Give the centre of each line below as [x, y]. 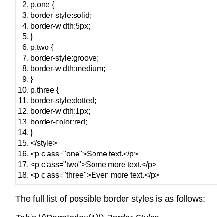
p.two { [42, 47]
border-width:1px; [60, 111]
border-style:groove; [64, 58]
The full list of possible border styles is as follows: [110, 199]
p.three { [44, 90]
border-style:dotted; [63, 101]
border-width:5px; [60, 26]
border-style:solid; [61, 15]
